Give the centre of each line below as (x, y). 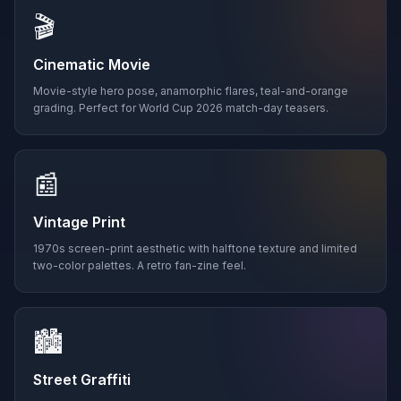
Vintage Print (79, 222)
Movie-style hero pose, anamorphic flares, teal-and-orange (191, 91)
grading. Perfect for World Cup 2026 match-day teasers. (181, 108)
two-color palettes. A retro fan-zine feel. (140, 265)
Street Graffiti (82, 380)
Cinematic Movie (92, 64)
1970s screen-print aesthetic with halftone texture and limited (195, 248)
